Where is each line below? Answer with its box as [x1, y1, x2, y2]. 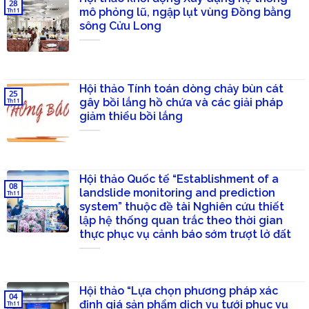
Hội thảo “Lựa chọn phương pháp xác [79, 283, 278, 297]
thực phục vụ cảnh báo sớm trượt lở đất [79, 228, 291, 241]
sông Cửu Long [79, 19, 161, 33]
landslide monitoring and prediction [79, 186, 275, 200]
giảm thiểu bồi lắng [79, 110, 183, 123]
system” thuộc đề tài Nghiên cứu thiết [79, 200, 284, 214]
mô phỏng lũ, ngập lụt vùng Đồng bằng [79, 6, 291, 19]
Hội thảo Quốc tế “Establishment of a [79, 172, 279, 186]
